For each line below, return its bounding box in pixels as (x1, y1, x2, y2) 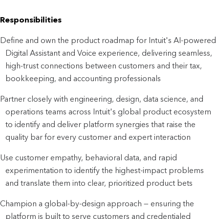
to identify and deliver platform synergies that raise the (5, 119, 196, 129)
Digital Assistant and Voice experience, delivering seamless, (5, 48, 213, 58)
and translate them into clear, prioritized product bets (5, 178, 193, 188)
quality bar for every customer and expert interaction (5, 132, 191, 142)
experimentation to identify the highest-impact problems (5, 165, 204, 175)
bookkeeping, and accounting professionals (5, 73, 161, 83)
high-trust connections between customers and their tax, (5, 61, 202, 70)
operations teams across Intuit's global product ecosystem (5, 107, 212, 116)
